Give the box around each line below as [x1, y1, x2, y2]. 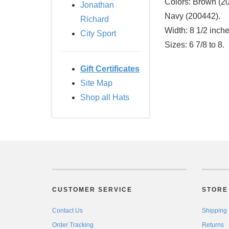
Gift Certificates [80, 64, 140, 73]
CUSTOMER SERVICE [52, 186, 132, 193]
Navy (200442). [165, 12, 220, 21]
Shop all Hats [80, 93, 129, 102]
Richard [80, 15, 109, 24]
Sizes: [165, 40, 187, 50]
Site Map [80, 79, 112, 87]
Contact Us [52, 207, 83, 214]
